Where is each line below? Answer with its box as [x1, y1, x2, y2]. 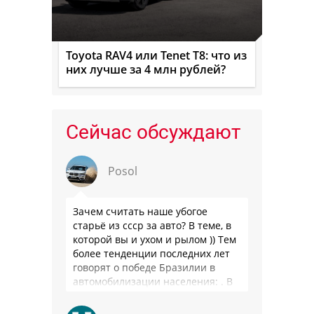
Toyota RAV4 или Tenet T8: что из [66, 47, 247, 63]
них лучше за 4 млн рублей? [66, 61, 226, 77]
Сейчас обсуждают [66, 120, 240, 144]
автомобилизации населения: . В [73, 274, 233, 288]
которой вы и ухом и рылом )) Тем [73, 232, 236, 246]
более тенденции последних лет [73, 246, 230, 260]
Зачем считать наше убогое [73, 204, 207, 218]
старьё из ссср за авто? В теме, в [73, 218, 231, 232]
